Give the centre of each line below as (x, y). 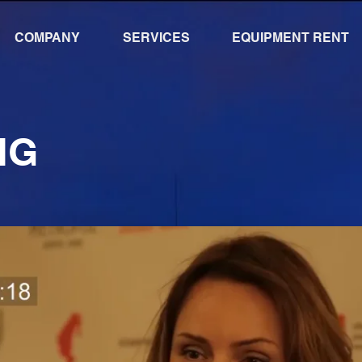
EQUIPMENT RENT (290, 38)
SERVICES (156, 38)
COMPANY (47, 38)
